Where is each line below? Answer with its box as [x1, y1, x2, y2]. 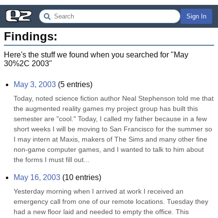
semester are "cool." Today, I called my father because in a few [14, 115, 207, 123]
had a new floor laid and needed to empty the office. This [14, 208, 189, 216]
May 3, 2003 [14, 80, 56, 89]
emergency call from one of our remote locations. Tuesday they [14, 198, 208, 205]
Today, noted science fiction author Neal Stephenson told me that [14, 94, 214, 102]
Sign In [186, 13, 206, 20]
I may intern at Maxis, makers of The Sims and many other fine [14, 135, 207, 143]
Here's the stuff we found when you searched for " [4, 51, 174, 59]
